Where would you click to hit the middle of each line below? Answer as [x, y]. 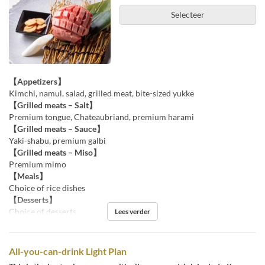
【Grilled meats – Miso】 [55, 152]
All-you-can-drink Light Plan [68, 251]
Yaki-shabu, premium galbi [57, 140]
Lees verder [132, 211]
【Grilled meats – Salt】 [53, 105]
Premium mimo [38, 164]
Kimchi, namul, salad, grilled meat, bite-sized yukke [101, 93]
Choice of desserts [43, 211]
